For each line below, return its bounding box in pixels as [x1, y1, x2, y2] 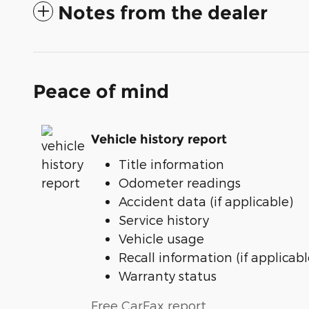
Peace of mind [33, 79, 169, 103]
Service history [119, 212, 209, 227]
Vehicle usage [119, 230, 204, 246]
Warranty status [119, 268, 217, 283]
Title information [119, 156, 224, 171]
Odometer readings [119, 175, 241, 190]
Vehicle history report [91, 132, 227, 148]
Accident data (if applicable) [119, 193, 293, 208]
